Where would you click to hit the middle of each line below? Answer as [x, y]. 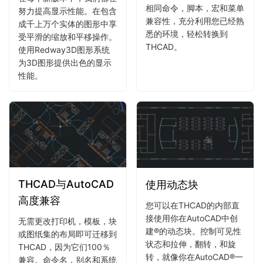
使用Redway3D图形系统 [64, 50]
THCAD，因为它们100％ [64, 247]
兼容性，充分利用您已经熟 [195, 21]
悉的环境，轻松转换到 [187, 34]
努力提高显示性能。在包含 [68, 11]
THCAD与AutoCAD [66, 184]
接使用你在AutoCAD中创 [192, 218]
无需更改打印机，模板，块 [68, 221]
